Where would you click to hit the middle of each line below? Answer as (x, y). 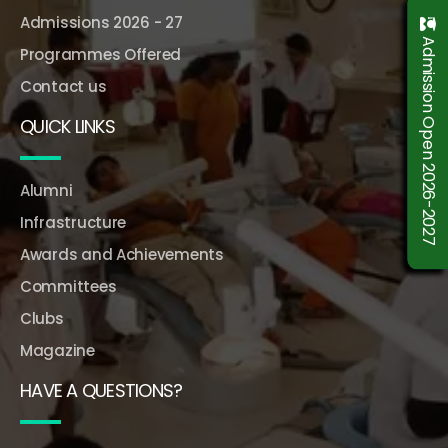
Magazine (57, 350)
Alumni (46, 190)
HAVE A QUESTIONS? (101, 390)
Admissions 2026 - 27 (101, 22)
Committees (68, 286)
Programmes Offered (101, 54)
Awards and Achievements (122, 254)
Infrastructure (73, 222)
